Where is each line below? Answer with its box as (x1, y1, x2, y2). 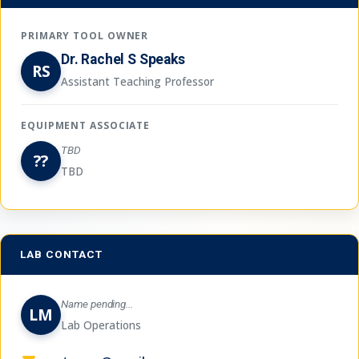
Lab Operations (61, 317, 141, 333)
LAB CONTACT (20, 248, 103, 260)
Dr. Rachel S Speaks (61, 51, 185, 67)
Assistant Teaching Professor (61, 74, 214, 89)
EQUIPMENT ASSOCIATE (21, 119, 151, 132)
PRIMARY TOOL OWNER (21, 29, 149, 42)
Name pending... (61, 297, 133, 310)
